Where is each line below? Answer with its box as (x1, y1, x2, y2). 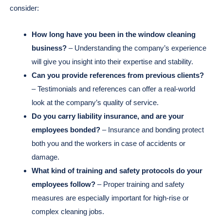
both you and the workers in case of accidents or (32, 139, 185, 147)
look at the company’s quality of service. (32, 98, 159, 107)
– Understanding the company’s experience (67, 43, 206, 52)
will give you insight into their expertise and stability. (32, 57, 193, 66)
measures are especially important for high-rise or (32, 193, 189, 202)
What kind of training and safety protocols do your (32, 166, 202, 175)
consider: (10, 3, 39, 12)
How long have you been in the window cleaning (32, 30, 196, 38)
